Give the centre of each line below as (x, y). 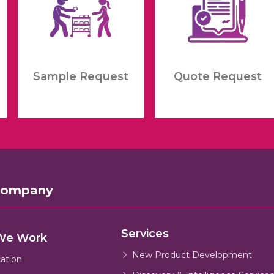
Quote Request (217, 77)
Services (145, 233)
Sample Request (80, 77)
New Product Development (192, 255)
